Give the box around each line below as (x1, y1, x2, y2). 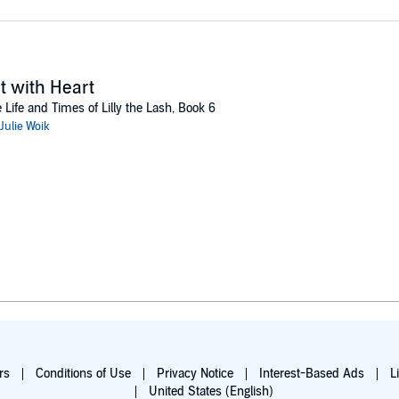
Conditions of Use (35, 366, 131, 381)
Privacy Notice (156, 366, 233, 381)
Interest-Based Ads (258, 366, 364, 381)
